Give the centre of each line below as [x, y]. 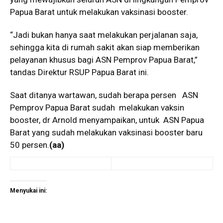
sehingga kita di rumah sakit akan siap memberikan [105, 47]
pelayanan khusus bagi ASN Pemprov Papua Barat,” [104, 59]
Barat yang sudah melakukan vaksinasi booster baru [106, 132]
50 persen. [30, 145]
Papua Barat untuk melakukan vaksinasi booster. [99, 12]
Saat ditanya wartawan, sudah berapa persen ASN [104, 95]
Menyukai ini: [28, 190]
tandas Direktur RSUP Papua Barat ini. [79, 72]
